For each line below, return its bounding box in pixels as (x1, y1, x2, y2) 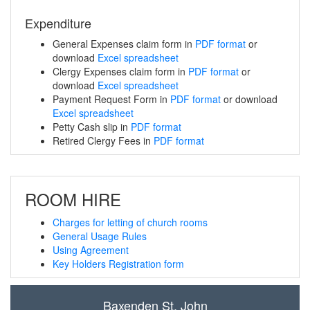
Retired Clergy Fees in (53, 134, 154, 147)
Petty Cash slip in (53, 120, 131, 134)
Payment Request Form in (53, 92, 170, 106)
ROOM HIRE (25, 187, 121, 211)
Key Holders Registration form (53, 257, 184, 271)
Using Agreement (53, 243, 129, 257)
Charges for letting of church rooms (53, 215, 208, 229)
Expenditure (25, 14, 91, 32)
